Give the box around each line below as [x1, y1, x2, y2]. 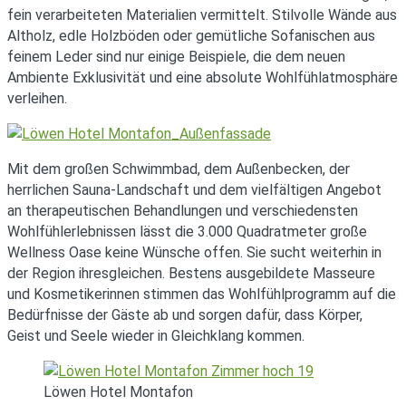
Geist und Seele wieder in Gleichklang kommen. [7, 326, 304, 344]
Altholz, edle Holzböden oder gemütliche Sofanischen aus [7, 26, 375, 44]
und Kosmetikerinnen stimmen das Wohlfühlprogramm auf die [7, 285, 396, 303]
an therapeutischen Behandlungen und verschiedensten [7, 201, 358, 219]
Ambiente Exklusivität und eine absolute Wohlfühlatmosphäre [7, 68, 398, 86]
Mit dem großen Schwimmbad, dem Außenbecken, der [7, 159, 350, 178]
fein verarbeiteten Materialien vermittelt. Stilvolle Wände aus [7, 5, 397, 24]
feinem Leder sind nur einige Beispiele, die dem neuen [7, 47, 345, 65]
